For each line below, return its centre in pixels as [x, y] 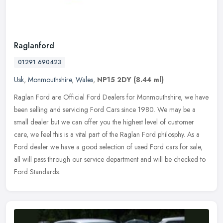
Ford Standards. [37, 172]
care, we [26, 135]
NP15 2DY [114, 80]
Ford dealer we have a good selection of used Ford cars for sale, [108, 147]
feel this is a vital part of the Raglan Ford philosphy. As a [120, 135]
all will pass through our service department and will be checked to [110, 160]
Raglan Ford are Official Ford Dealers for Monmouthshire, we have [111, 97]
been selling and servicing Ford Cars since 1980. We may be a [105, 110]
